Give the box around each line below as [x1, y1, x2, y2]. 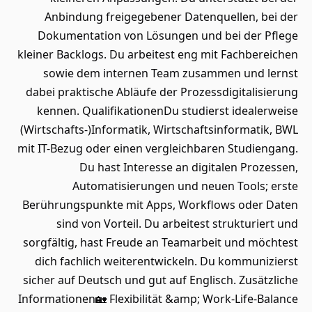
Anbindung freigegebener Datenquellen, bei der [45, 9, 298, 24]
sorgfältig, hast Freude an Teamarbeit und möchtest [23, 235, 298, 250]
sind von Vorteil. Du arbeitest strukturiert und [56, 216, 298, 231]
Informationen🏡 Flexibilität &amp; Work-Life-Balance [18, 291, 298, 306]
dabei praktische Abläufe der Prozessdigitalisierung [26, 84, 298, 100]
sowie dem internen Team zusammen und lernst [43, 65, 298, 81]
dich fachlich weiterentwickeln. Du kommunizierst [35, 253, 298, 269]
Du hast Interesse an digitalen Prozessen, [79, 159, 298, 175]
